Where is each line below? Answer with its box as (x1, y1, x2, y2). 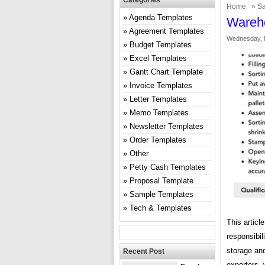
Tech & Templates (130, 203, 192, 212)
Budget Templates (130, 40, 192, 49)
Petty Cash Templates (130, 163, 206, 172)
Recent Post (123, 247, 164, 256)
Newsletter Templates (130, 122, 203, 131)
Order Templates (130, 135, 186, 144)
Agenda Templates (129, 13, 193, 22)
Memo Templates (130, 108, 189, 117)
